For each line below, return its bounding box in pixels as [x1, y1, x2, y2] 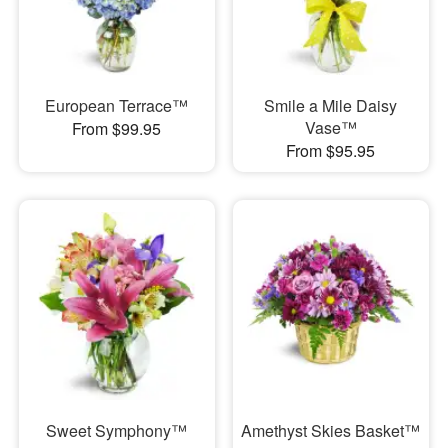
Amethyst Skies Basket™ [241, 419, 421, 443]
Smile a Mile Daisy [264, 94, 398, 118]
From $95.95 [286, 139, 376, 163]
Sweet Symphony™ [46, 419, 188, 443]
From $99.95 [72, 117, 162, 141]
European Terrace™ [45, 94, 189, 118]
